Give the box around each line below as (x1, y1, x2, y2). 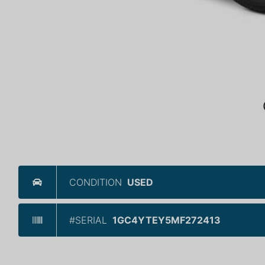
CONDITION (69, 176, 122, 189)
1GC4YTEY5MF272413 (112, 214, 221, 227)
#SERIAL (69, 214, 107, 227)
